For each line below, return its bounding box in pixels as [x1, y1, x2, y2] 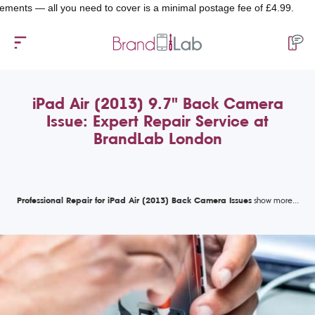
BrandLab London [93, 129, 222, 148]
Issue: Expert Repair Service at [46, 112, 269, 130]
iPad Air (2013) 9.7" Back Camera [32, 94, 283, 112]
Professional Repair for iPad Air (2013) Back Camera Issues [16, 195, 252, 205]
